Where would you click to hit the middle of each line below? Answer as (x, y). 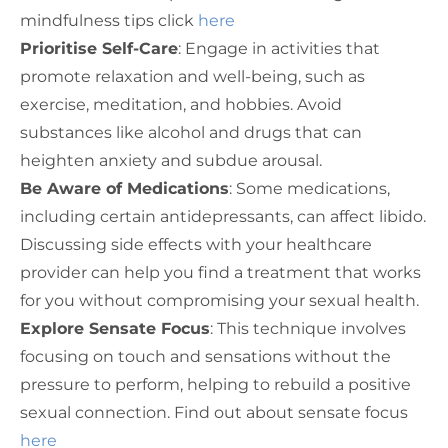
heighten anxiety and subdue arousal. (171, 161)
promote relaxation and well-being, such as (192, 77)
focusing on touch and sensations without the (205, 357)
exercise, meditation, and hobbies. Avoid (181, 105)
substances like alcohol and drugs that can (191, 133)
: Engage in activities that (279, 49)
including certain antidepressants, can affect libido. (223, 217)
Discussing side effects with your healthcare (196, 245)
